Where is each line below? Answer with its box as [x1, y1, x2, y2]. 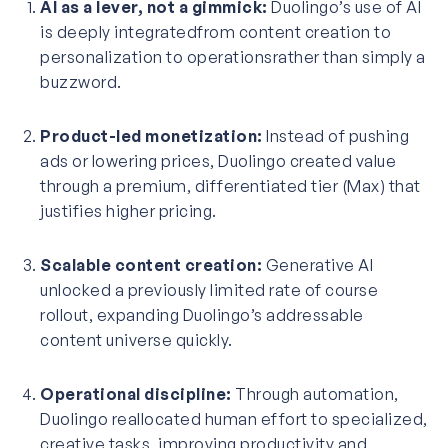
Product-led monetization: [40, 125, 263, 146]
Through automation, [231, 383, 399, 404]
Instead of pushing [262, 125, 409, 146]
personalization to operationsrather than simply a [40, 46, 426, 67]
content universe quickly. [40, 329, 233, 350]
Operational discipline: [40, 383, 232, 404]
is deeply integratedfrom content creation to [40, 21, 391, 42]
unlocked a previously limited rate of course [40, 279, 378, 300]
